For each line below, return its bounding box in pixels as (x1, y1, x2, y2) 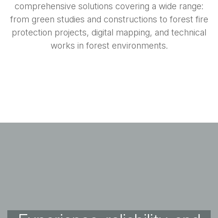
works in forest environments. (50, 40, 168, 51)
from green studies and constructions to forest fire (10, 14, 208, 25)
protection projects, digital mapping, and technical (12, 27, 206, 38)
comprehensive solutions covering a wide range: (15, 1, 203, 12)
